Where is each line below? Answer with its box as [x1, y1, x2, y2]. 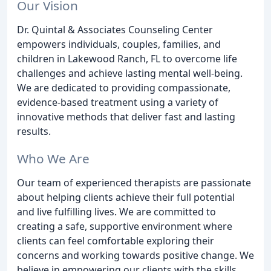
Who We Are [17, 149, 90, 167]
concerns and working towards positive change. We [17, 248, 254, 262]
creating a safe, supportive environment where [17, 219, 232, 233]
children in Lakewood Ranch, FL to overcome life [17, 51, 237, 65]
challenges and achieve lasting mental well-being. [17, 66, 243, 80]
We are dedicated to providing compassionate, [17, 80, 230, 94]
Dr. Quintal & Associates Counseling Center [17, 22, 213, 36]
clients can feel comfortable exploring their [17, 233, 214, 247]
